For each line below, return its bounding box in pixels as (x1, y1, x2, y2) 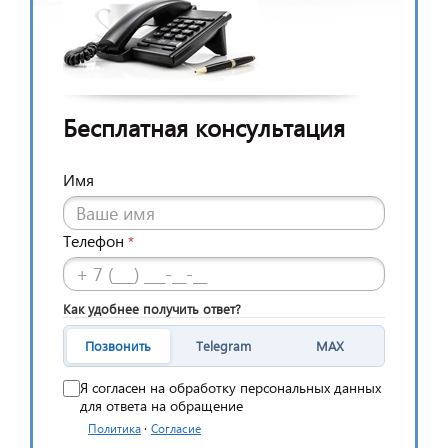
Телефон (63, 229, 124, 251)
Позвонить (85, 337, 152, 355)
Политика (88, 420, 141, 436)
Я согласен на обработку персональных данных (80, 377, 381, 397)
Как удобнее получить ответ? (63, 299, 241, 317)
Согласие (151, 420, 201, 436)
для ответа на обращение (80, 395, 243, 415)
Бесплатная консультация (63, 110, 345, 143)
